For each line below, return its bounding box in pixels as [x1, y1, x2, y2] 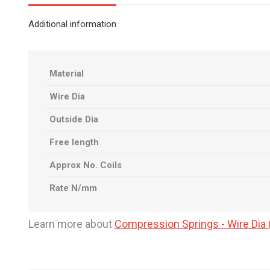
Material [49, 68, 84, 79]
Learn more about [28, 218, 115, 230]
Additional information [28, 19, 116, 30]
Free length [49, 137, 99, 148]
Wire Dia [49, 91, 85, 102]
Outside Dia [49, 114, 98, 125]
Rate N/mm [49, 183, 97, 193]
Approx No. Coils [49, 160, 122, 171]
